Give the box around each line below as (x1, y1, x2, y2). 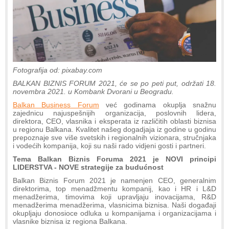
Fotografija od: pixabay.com (13, 65, 102, 74)
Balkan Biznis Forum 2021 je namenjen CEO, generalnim (13, 176, 216, 185)
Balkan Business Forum (13, 100, 99, 109)
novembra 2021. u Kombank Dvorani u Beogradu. (13, 87, 174, 96)
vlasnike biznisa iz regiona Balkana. (13, 217, 127, 225)
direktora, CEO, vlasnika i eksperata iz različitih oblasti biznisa (13, 117, 216, 125)
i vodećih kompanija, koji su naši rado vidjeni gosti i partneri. (13, 141, 206, 150)
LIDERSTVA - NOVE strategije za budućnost (13, 163, 164, 171)
